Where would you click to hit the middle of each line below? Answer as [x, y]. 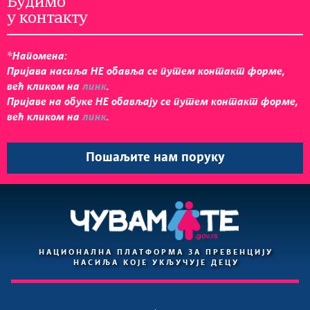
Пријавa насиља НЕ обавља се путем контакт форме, [146, 72]
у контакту [47, 19]
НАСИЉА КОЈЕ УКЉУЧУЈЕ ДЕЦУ [156, 263]
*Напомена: [37, 57]
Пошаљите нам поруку [155, 158]
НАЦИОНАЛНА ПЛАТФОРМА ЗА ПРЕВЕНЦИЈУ [156, 253]
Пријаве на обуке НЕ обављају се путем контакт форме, [153, 102]
